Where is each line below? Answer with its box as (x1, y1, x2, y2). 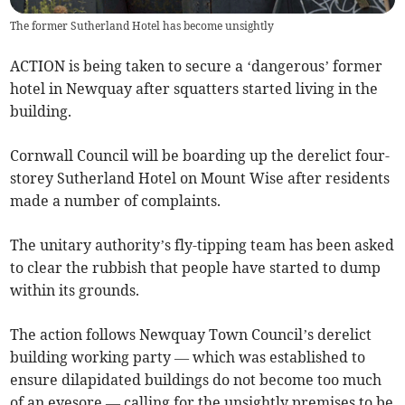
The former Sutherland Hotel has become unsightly (10, 19, 275, 33)
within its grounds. (10, 281, 140, 300)
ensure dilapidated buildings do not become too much (10, 371, 382, 390)
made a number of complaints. (10, 192, 221, 211)
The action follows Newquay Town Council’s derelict (10, 325, 372, 344)
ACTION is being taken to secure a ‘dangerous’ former (10, 57, 383, 76)
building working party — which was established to (10, 348, 366, 367)
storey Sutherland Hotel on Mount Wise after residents (10, 169, 391, 188)
